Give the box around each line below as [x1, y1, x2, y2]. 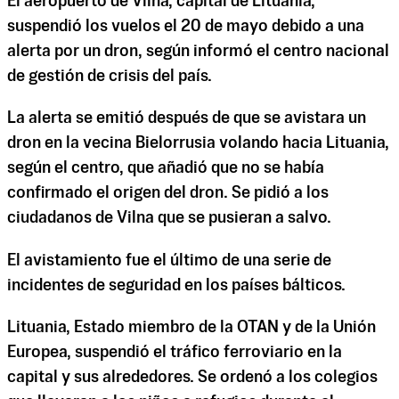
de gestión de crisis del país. [7, 69, 212, 85]
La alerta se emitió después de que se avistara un [7, 110, 366, 127]
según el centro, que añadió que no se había [7, 160, 324, 177]
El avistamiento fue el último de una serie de [7, 252, 331, 269]
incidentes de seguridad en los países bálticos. [7, 277, 346, 294]
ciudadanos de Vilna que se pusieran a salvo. [7, 210, 331, 227]
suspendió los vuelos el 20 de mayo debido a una [7, 19, 364, 36]
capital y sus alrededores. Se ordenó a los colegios [7, 369, 378, 386]
